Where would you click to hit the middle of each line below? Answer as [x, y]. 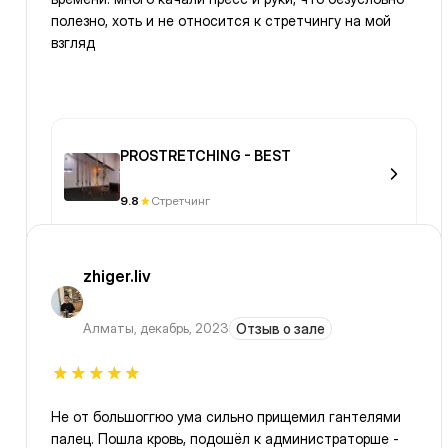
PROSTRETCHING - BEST [205, 156]
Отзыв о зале [280, 329]
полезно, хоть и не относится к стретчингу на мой [221, 21]
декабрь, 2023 [184, 328]
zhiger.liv [117, 276]
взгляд [73, 43]
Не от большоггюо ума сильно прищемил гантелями [226, 417]
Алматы [108, 328]
